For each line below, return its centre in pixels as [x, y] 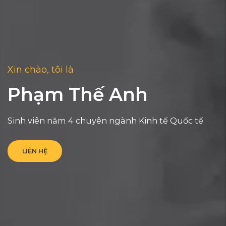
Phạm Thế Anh [78, 94]
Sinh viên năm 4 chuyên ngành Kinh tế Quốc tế [105, 120]
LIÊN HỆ [35, 151]
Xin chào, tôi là [41, 70]
